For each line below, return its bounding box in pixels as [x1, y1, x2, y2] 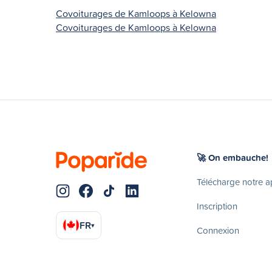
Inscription [197, 199, 237, 212]
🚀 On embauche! [197, 151, 268, 164]
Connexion [197, 223, 239, 237]
